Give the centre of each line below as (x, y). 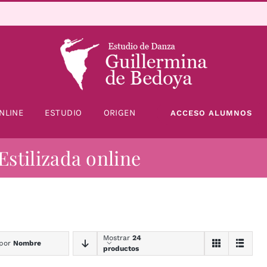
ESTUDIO (63, 113)
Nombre (27, 243)
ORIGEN (119, 113)
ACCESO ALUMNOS (212, 113)
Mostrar (117, 238)
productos (121, 249)
